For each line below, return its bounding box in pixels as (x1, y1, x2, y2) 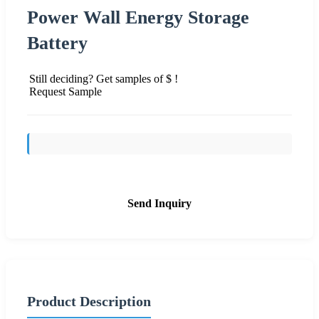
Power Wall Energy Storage (27, 6, 249, 28)
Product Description (27, 293, 151, 309)
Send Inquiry (127, 197, 192, 209)
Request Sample (29, 85, 102, 98)
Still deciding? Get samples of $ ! (29, 72, 178, 85)
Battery (27, 32, 88, 53)
